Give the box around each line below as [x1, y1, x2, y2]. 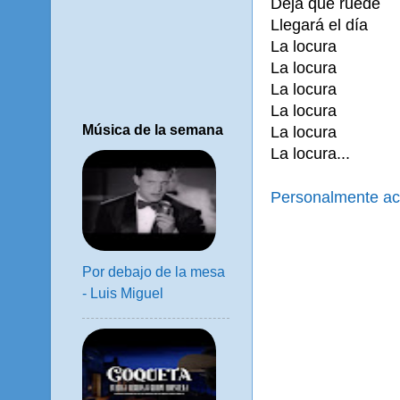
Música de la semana [82, 122, 223, 137]
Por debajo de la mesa [82, 264, 225, 280]
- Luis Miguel [82, 286, 163, 302]
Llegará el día [271, 15, 368, 34]
